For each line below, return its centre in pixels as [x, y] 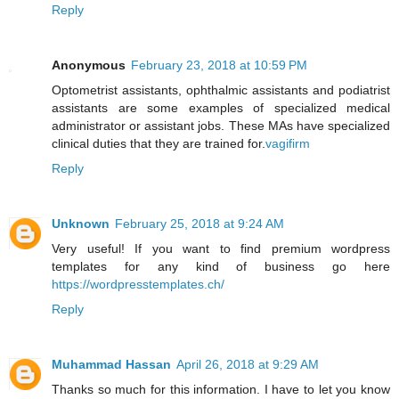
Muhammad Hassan [111, 365]
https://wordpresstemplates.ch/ [138, 285]
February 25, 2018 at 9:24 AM [199, 224]
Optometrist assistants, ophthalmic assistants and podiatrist [221, 90]
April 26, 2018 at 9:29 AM [248, 365]
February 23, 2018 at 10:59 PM [219, 65]
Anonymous [89, 65]
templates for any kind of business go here [221, 267]
